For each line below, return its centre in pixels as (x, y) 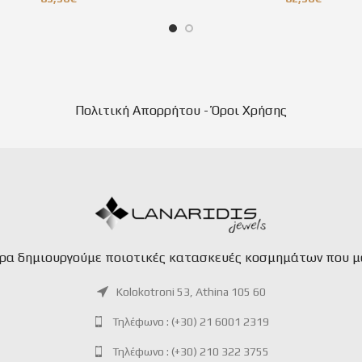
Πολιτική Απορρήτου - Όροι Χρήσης (181, 110)
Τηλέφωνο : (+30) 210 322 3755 (191, 351)
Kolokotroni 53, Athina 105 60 (191, 291)
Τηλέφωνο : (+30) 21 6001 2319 (191, 321)
